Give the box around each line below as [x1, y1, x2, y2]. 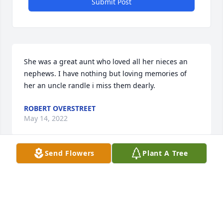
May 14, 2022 [24, 113, 68, 123]
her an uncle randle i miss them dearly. [24, 81, 155, 91]
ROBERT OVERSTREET [24, 104, 96, 113]
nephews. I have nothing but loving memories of [24, 69, 187, 79]
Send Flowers [44, 148, 95, 158]
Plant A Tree [142, 148, 188, 158]
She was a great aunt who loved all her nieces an [24, 57, 188, 67]
